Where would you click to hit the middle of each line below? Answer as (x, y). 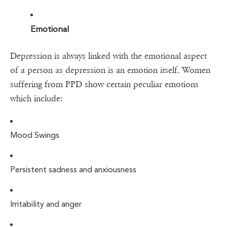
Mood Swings (35, 135)
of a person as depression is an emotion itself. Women (110, 70)
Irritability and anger (46, 204)
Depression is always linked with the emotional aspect (108, 56)
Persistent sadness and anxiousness (73, 170)
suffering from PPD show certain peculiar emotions (104, 85)
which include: (36, 99)
